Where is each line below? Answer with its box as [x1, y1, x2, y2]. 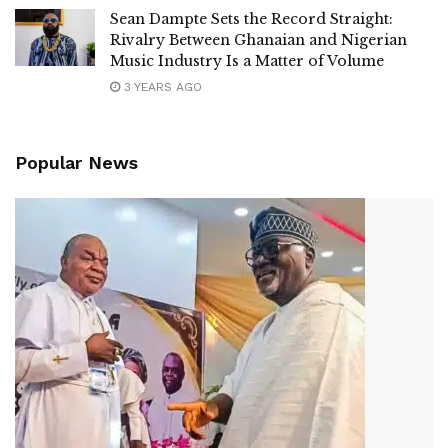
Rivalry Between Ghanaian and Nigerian [110, 31, 407, 49]
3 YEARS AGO [120, 80, 202, 94]
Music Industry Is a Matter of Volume [110, 52, 384, 70]
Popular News [15, 152, 138, 173]
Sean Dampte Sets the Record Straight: [110, 10, 393, 28]
